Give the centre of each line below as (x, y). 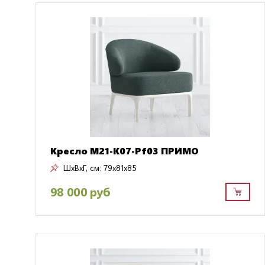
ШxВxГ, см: (82, 167)
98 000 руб (80, 192)
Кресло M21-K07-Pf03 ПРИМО (125, 150)
